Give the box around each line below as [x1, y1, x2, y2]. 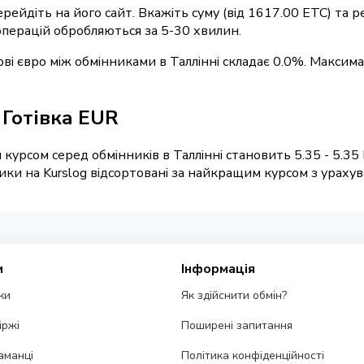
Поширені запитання [181, 318, 293, 334]
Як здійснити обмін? [181, 288, 288, 304]
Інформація [181, 260, 256, 279]
